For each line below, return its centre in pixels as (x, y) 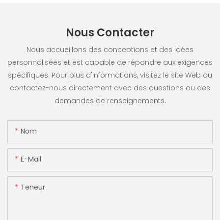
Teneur (33, 187)
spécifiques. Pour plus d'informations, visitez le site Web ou (110, 75)
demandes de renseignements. (110, 100)
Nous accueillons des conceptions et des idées (110, 49)
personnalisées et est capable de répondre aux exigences (110, 62)
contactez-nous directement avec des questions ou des (110, 88)
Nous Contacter (110, 33)
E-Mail (31, 159)
